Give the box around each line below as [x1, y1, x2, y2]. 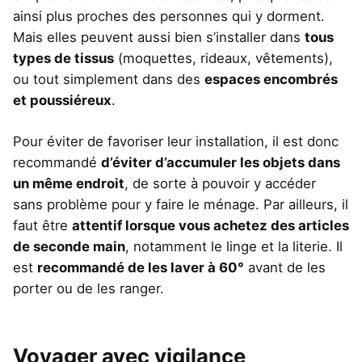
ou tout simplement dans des [13, 70, 204, 87]
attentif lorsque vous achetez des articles [72, 217, 349, 234]
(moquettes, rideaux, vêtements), [114, 49, 333, 66]
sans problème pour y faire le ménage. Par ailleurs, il [13, 196, 348, 213]
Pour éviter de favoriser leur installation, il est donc [13, 133, 339, 150]
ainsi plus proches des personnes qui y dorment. [13, 7, 325, 24]
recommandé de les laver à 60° [37, 259, 244, 276]
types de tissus [13, 49, 114, 66]
